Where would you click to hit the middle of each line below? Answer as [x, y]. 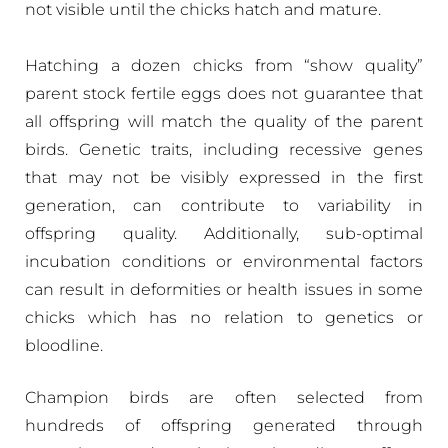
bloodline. [64, 345]
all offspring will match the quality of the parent [224, 121]
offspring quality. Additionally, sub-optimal [224, 233]
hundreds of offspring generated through [224, 425]
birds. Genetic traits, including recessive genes [224, 149]
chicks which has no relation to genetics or [224, 317]
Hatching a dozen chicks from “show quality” [224, 65]
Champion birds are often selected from [224, 397]
